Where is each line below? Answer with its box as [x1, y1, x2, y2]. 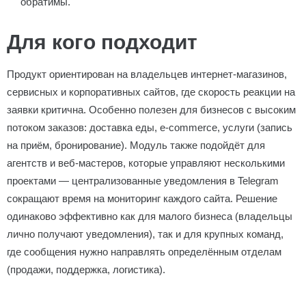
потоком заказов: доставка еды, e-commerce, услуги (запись [7, 122, 292, 133]
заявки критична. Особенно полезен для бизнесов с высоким [7, 104, 296, 115]
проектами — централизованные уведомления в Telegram [7, 175, 279, 186]
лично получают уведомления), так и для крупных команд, [7, 228, 283, 240]
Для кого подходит [7, 31, 197, 53]
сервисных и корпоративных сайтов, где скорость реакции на [7, 86, 295, 98]
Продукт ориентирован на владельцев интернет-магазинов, [7, 68, 287, 80]
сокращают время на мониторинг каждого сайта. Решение [7, 193, 277, 204]
